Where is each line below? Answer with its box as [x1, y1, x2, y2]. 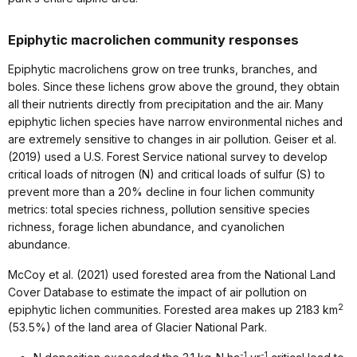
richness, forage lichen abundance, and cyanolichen [8, 220, 284, 234]
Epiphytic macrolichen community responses [8, 32, 299, 49]
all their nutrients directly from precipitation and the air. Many [8, 97, 324, 112]
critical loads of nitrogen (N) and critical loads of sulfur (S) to [8, 167, 325, 182]
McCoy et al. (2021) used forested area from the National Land [8, 268, 335, 282]
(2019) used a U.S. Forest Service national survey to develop [8, 150, 328, 164]
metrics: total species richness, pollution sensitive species [8, 202, 310, 217]
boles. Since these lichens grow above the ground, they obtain [8, 80, 339, 94]
